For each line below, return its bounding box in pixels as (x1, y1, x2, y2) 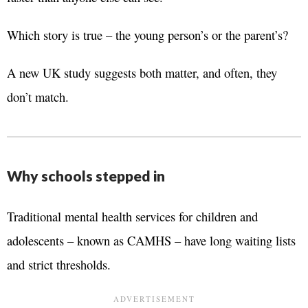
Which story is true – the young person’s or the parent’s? (7, 26, 288, 44)
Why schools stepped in (7, 167, 165, 185)
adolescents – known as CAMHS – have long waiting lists (7, 232, 296, 250)
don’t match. (7, 88, 69, 106)
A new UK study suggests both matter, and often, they (7, 64, 277, 82)
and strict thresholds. (7, 256, 111, 274)
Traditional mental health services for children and (7, 208, 258, 225)
